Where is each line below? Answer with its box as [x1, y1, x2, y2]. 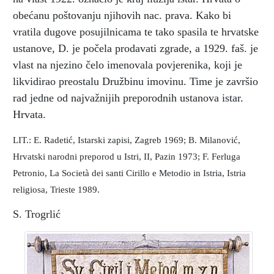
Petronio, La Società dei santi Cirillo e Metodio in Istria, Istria [13, 167, 246, 178]
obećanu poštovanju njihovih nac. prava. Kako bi [13, 9, 231, 21]
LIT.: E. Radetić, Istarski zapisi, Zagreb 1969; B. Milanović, [13, 134, 240, 145]
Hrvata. [13, 108, 46, 120]
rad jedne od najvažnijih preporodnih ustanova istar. [13, 91, 243, 104]
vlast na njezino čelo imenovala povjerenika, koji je [13, 58, 242, 71]
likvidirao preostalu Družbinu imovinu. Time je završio [13, 75, 258, 87]
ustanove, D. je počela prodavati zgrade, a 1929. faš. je [13, 42, 258, 54]
